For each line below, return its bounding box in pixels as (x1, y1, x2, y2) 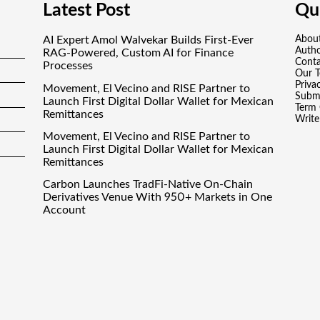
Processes (43, 60, 94, 72)
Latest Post (43, 1, 131, 20)
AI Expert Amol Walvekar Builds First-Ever (43, 34, 254, 46)
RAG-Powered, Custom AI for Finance (43, 47, 234, 59)
